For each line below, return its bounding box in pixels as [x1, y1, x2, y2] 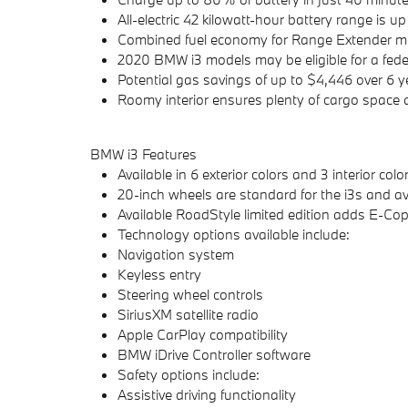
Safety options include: [117, 365, 260, 383]
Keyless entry [117, 265, 201, 283]
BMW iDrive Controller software [117, 345, 311, 363]
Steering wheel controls [117, 285, 263, 303]
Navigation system [117, 245, 234, 263]
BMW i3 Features [90, 145, 197, 163]
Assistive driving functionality [117, 385, 296, 403]
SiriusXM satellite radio [117, 305, 259, 323]
